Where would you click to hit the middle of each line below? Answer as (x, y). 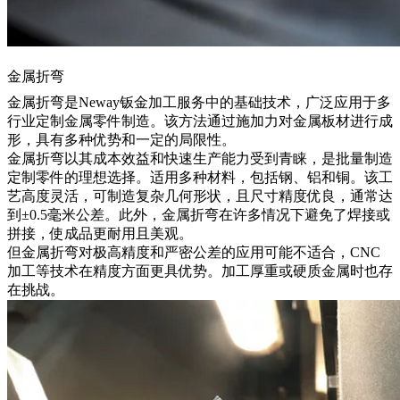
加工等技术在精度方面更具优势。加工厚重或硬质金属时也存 (200, 271)
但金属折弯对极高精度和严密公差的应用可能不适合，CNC (194, 252)
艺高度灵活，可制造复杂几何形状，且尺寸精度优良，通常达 (200, 196)
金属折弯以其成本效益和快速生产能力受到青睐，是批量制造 (200, 158)
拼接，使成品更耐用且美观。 (100, 233)
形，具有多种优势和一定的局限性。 (121, 139)
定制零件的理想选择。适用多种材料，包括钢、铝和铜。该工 (200, 177)
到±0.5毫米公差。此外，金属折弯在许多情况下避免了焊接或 (199, 214)
